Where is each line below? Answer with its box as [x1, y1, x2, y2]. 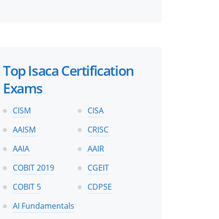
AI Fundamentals [13, 200, 74, 211]
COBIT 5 [13, 181, 41, 192]
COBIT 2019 [13, 162, 54, 173]
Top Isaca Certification [3, 61, 134, 80]
